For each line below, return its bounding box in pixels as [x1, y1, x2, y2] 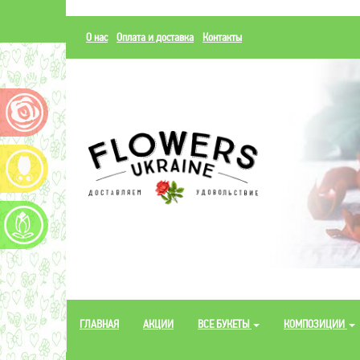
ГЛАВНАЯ [80, 317, 119, 330]
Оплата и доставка [117, 31, 194, 43]
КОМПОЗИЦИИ [284, 317, 347, 330]
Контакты [202, 31, 242, 43]
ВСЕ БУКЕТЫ [198, 317, 252, 330]
